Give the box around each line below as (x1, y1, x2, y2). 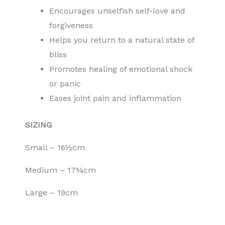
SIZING (25, 120, 52, 130)
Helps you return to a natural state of (49, 35, 194, 45)
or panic (49, 79, 81, 89)
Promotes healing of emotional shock (49, 64, 192, 74)
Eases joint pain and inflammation (49, 93, 181, 103)
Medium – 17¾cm (25, 165, 96, 175)
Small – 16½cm (25, 143, 85, 153)
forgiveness (49, 21, 93, 31)
